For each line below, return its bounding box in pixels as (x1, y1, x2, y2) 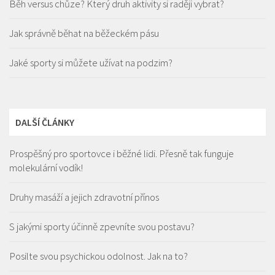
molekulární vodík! (9, 161, 83, 175)
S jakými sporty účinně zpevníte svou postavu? (9, 220, 195, 234)
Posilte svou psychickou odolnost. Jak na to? (9, 249, 188, 263)
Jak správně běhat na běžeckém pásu (9, 26, 159, 41)
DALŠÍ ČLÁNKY (15, 116, 74, 129)
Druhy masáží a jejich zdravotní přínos (9, 190, 159, 204)
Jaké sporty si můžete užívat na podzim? (9, 56, 172, 70)
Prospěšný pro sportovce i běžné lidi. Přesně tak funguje (9, 147, 234, 161)
